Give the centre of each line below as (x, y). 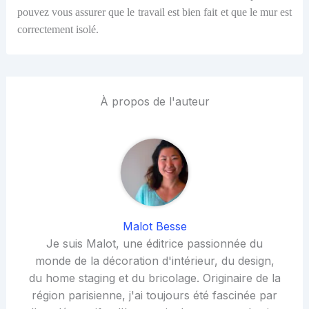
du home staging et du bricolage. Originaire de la (154, 278)
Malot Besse (154, 227)
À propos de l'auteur (154, 102)
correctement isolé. (58, 30)
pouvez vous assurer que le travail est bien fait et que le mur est (154, 12)
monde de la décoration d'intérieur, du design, (154, 261)
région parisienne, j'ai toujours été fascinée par (154, 296)
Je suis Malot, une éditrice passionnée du (154, 244)
